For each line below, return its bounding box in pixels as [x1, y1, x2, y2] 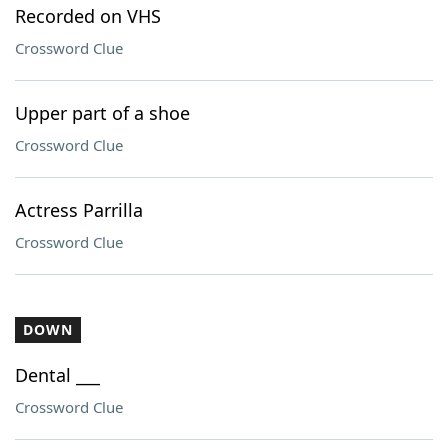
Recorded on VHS [15, 4, 161, 28]
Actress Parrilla [15, 198, 143, 222]
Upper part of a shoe [15, 101, 190, 125]
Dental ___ [15, 363, 100, 387]
